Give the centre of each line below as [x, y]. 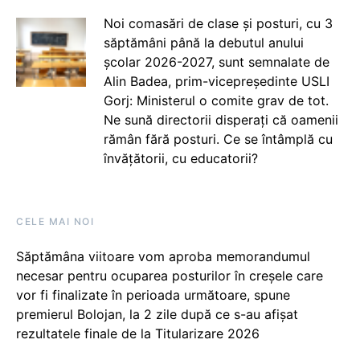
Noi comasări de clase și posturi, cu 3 [218, 23]
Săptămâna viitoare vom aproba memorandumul [163, 256]
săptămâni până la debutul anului [203, 42]
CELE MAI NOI [55, 221]
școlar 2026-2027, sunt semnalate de [216, 61]
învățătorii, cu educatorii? [180, 158]
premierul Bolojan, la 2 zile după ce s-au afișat [157, 314]
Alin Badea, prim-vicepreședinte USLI [216, 81]
